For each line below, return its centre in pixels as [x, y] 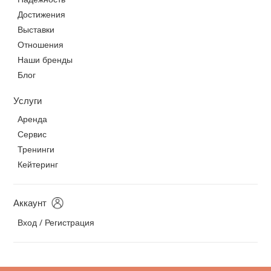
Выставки [36, 30]
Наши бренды [45, 60]
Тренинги [36, 149]
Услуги [28, 101]
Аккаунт [30, 203]
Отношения [41, 45]
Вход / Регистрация [56, 223]
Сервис [32, 134]
